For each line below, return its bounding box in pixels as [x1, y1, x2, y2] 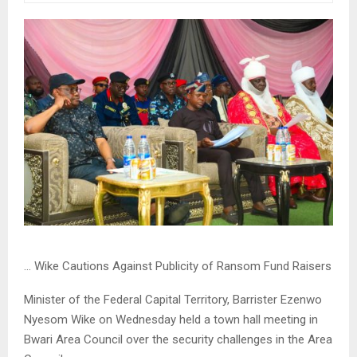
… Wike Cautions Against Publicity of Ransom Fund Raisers [24, 259, 331, 274]
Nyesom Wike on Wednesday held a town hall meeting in [24, 312, 318, 328]
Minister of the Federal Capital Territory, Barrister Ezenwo [24, 292, 322, 308]
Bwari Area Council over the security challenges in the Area [24, 332, 332, 347]
